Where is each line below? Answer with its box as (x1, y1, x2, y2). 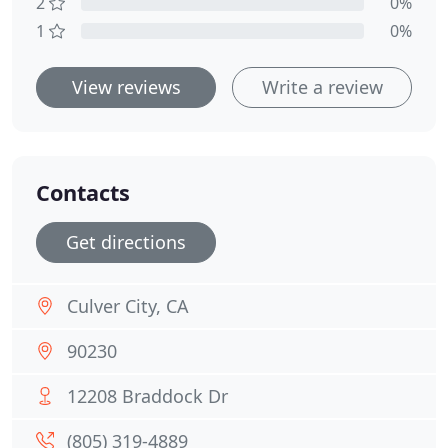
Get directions (66, 230, 186, 254)
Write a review (261, 75, 383, 99)
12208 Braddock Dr (67, 384, 228, 408)
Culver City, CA (67, 294, 189, 318)
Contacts (36, 178, 130, 207)
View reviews (71, 75, 181, 99)
